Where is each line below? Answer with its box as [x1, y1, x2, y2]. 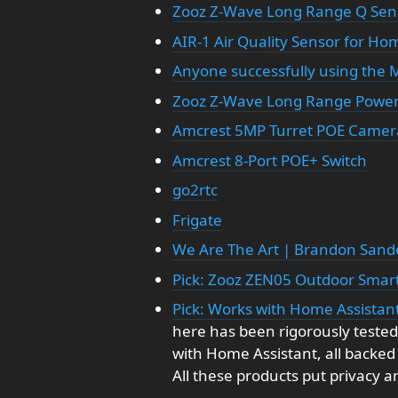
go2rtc [171, 179, 218, 200]
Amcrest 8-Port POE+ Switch [171, 149, 367, 171]
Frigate [171, 209, 222, 230]
